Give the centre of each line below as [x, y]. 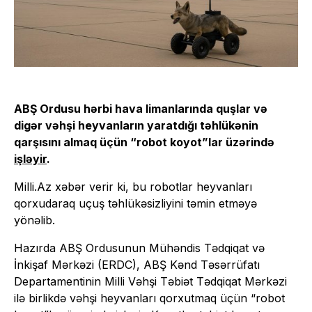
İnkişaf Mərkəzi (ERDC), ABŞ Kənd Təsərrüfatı [137, 264]
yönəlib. [34, 220]
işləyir [30, 158]
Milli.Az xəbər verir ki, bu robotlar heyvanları [133, 186]
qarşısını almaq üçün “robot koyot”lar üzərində [144, 142]
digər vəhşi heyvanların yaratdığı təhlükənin [136, 125]
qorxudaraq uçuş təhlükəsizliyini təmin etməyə [135, 203]
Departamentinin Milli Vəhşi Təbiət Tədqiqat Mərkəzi [150, 281]
